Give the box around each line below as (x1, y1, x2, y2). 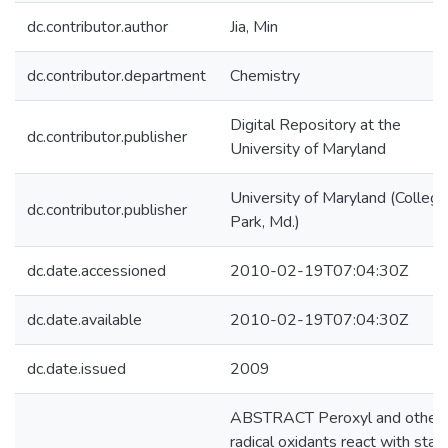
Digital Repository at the (230, 114, 401, 136)
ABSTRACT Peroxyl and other (230, 407, 442, 429)
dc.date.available (27, 309, 142, 331)
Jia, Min (230, 16, 278, 38)
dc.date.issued (27, 358, 126, 380)
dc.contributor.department (27, 65, 206, 87)
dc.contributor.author (27, 16, 168, 38)
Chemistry (230, 65, 300, 87)
